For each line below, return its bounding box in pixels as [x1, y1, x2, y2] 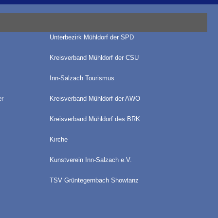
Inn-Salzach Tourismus [49, 74, 114, 82]
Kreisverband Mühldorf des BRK [49, 115, 140, 123]
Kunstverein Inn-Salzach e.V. [49, 156, 132, 163]
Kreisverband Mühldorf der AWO [49, 95, 140, 102]
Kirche [49, 136, 68, 143]
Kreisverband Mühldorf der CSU [49, 54, 139, 61]
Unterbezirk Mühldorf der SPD [49, 34, 134, 41]
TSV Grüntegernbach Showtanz [49, 177, 139, 184]
